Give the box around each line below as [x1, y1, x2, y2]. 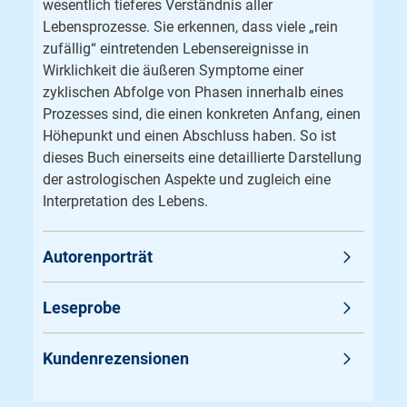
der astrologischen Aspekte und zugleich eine [43, 171, 332, 188]
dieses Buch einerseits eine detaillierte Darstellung [43, 149, 362, 166]
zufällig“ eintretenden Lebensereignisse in [43, 40, 310, 57]
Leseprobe [43, 298, 122, 317]
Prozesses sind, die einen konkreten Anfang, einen [43, 105, 362, 123]
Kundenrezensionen [43, 349, 190, 368]
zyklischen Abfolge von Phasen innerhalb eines [43, 84, 344, 101]
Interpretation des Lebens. [43, 193, 209, 210]
